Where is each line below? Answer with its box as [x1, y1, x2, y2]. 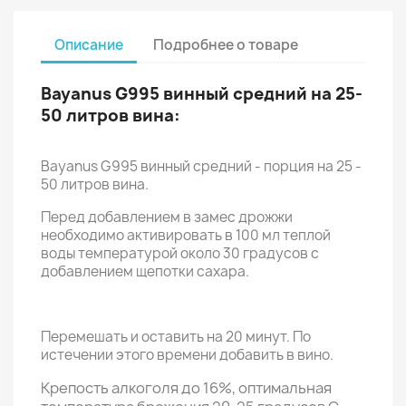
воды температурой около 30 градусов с [41, 244, 319, 263]
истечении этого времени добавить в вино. [41, 345, 333, 364]
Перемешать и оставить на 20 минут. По [41, 327, 311, 346]
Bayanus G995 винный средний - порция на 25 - [41, 157, 362, 176]
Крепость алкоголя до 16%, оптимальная [41, 378, 332, 398]
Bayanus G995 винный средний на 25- [41, 82, 362, 105]
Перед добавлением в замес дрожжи [41, 208, 293, 227]
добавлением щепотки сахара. [41, 262, 249, 281]
